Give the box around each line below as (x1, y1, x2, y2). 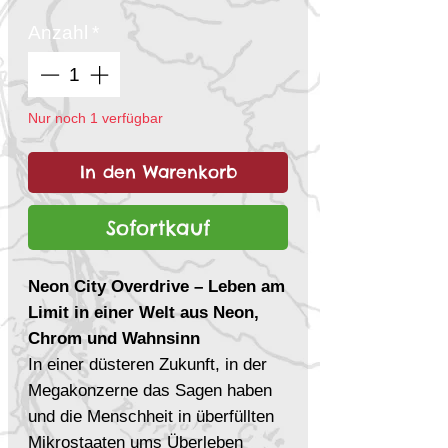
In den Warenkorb (79, 160, 237, 183)
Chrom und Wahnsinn (28, 328, 200, 348)
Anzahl (28, 22, 88, 44)
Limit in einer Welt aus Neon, (28, 302, 259, 322)
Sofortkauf (106, 214, 210, 240)
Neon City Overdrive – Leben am (28, 276, 285, 296)
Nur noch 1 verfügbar (28, 109, 163, 126)
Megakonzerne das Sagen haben (28, 380, 272, 400)
